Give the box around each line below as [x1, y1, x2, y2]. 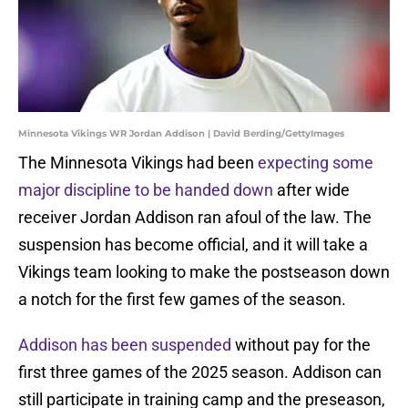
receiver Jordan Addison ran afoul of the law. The [18, 208, 372, 228]
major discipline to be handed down [18, 180, 273, 200]
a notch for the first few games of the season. [18, 290, 346, 310]
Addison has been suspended [18, 335, 231, 355]
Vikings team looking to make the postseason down [18, 262, 390, 282]
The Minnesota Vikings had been [18, 153, 258, 173]
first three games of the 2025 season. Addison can [18, 362, 382, 382]
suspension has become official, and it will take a [18, 235, 368, 255]
